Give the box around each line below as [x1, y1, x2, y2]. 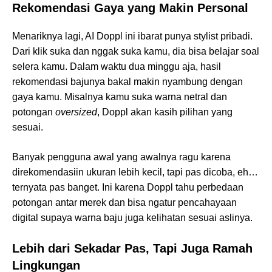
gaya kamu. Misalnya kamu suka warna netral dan [12, 92, 227, 103]
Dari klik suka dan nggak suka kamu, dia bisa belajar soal [12, 46, 259, 57]
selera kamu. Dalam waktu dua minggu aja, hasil [12, 61, 221, 72]
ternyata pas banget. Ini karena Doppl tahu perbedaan [12, 182, 243, 193]
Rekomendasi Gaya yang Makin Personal [12, 1, 248, 15]
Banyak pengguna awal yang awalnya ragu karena [12, 152, 231, 163]
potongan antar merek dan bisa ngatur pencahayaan [12, 197, 237, 208]
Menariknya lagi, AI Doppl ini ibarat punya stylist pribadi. [12, 31, 253, 42]
